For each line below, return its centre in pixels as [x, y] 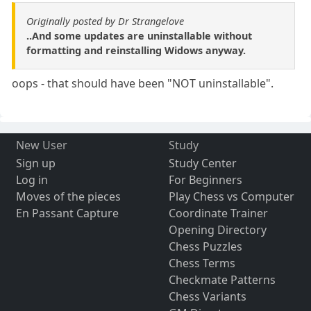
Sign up [35, 163]
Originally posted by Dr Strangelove [105, 21]
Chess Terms [202, 263]
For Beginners [205, 179]
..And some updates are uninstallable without [139, 35]
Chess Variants [207, 296]
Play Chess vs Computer [231, 196]
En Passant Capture [67, 213]
